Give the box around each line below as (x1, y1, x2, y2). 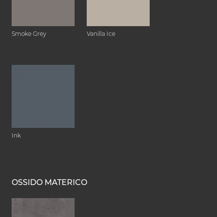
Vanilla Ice (87, 30, 115, 37)
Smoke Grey (12, 30, 46, 37)
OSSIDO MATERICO (12, 177, 87, 187)
